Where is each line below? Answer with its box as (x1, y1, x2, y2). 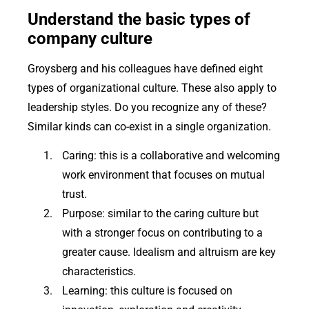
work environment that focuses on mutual (62, 168, 265, 182)
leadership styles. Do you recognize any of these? (28, 100, 267, 114)
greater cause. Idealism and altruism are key (62, 246, 276, 259)
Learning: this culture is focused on (62, 284, 232, 298)
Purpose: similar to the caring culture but (62, 207, 259, 221)
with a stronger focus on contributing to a (62, 226, 263, 240)
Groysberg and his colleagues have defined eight (28, 61, 263, 75)
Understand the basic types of (28, 9, 250, 29)
